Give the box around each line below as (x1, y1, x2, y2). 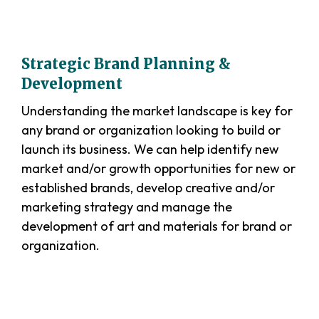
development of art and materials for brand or (21, 218, 292, 235)
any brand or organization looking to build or (21, 122, 281, 139)
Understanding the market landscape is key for (21, 103, 293, 120)
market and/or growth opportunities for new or (21, 160, 296, 177)
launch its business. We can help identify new (21, 141, 279, 158)
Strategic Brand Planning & (21, 55, 231, 73)
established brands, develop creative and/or (21, 179, 275, 197)
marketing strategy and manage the (21, 199, 232, 216)
